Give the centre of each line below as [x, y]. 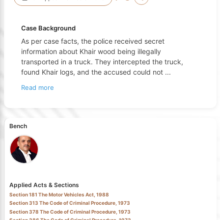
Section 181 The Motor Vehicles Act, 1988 [59, 194]
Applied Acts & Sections [44, 185]
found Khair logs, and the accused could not [93, 72]
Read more [37, 87]
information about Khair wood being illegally [91, 51]
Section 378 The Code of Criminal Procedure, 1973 [70, 211]
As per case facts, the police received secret [93, 41]
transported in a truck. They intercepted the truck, [102, 61]
